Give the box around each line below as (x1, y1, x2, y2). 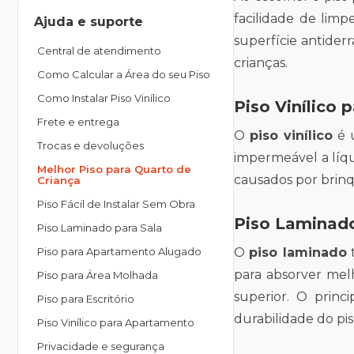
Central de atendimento (37, 44, 161, 57)
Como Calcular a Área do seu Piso (37, 68, 210, 81)
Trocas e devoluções (37, 139, 144, 152)
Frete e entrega (37, 115, 119, 128)
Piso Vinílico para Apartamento (37, 316, 194, 329)
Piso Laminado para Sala (37, 221, 162, 234)
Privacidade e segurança (37, 340, 164, 352)
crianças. (234, 55, 288, 70)
